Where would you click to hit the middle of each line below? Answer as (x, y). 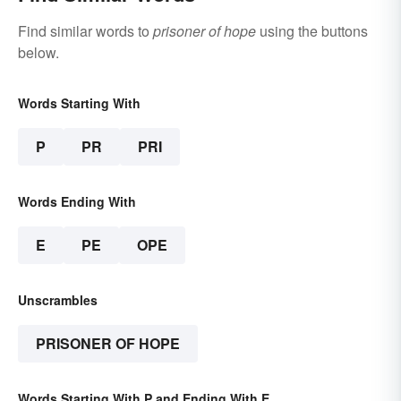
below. (38, 53)
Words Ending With (77, 202)
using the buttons (312, 31)
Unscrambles (58, 300)
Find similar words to (85, 31)
